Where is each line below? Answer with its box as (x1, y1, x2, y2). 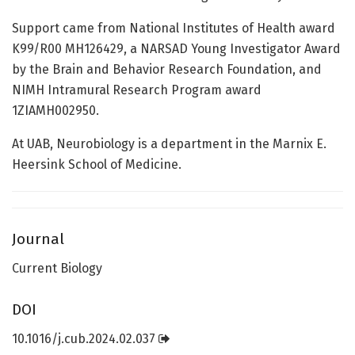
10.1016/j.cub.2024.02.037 (12, 330, 158, 346)
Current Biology (12, 260, 102, 276)
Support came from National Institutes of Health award (12, 20, 335, 36)
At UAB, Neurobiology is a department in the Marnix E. (12, 136, 326, 151)
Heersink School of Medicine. (12, 156, 181, 172)
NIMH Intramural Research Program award (12, 82, 261, 97)
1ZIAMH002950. (12, 102, 99, 118)
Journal (12, 230, 64, 249)
